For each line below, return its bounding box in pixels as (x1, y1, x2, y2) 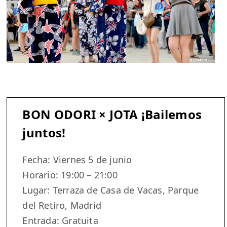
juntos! (22, 124, 66, 141)
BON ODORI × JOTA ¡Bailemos (22, 106, 202, 123)
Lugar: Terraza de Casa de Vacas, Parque (22, 184, 199, 197)
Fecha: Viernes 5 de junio (22, 154, 132, 166)
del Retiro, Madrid (22, 199, 102, 212)
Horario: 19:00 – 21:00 (22, 169, 118, 181)
